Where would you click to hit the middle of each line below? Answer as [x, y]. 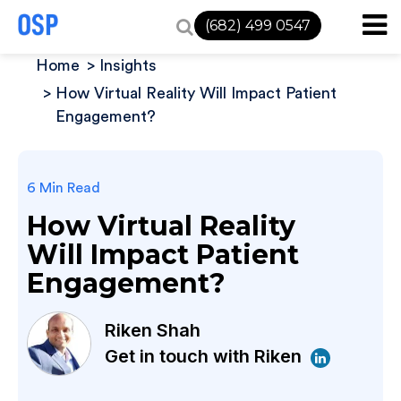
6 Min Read [64, 188]
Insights [128, 65]
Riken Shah [153, 330]
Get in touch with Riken [205, 356]
